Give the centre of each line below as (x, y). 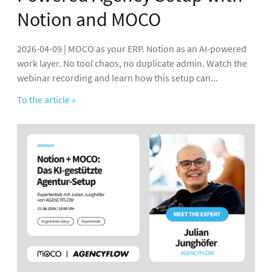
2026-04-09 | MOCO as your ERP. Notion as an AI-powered (132, 49)
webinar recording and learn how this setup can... (117, 78)
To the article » (46, 100)
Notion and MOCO (89, 20)
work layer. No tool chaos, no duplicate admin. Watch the (132, 63)
